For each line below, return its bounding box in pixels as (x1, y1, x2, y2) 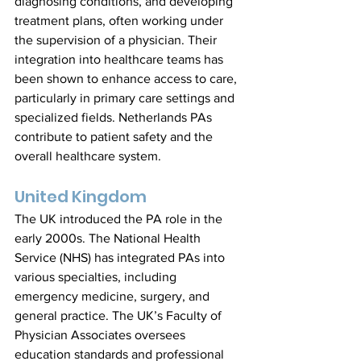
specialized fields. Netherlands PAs (15, 110, 215, 124)
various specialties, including (15, 270, 180, 284)
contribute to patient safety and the (15, 130, 216, 143)
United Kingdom (15, 185, 147, 208)
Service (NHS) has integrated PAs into (15, 251, 228, 264)
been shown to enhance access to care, (15, 72, 240, 85)
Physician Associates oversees (15, 328, 189, 342)
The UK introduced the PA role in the (15, 212, 226, 226)
